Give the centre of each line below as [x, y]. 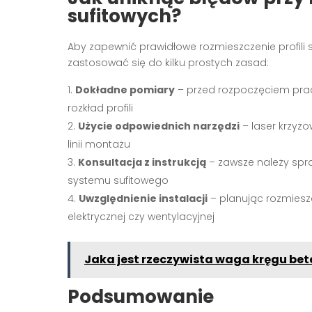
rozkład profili [100, 108]
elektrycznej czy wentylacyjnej [141, 216]
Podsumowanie [141, 296]
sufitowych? [124, 16]
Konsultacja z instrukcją [142, 162]
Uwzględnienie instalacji [143, 198]
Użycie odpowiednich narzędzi [159, 126]
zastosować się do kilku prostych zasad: [168, 62]
